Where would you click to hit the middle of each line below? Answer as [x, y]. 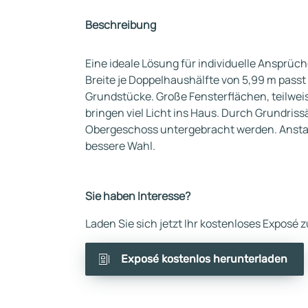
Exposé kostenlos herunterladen [204, 259]
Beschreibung [121, 25]
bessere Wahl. [120, 146]
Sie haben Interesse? [138, 196]
